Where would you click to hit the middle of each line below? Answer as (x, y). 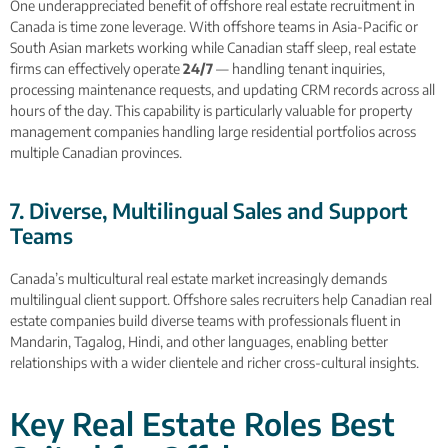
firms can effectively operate (96, 69)
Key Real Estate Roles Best (202, 424)
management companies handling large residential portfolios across (213, 132)
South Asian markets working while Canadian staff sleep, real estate (213, 48)
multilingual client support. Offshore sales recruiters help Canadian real (221, 299)
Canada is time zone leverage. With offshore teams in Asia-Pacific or (214, 27)
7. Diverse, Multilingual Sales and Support (209, 210)
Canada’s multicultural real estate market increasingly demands (198, 278)
